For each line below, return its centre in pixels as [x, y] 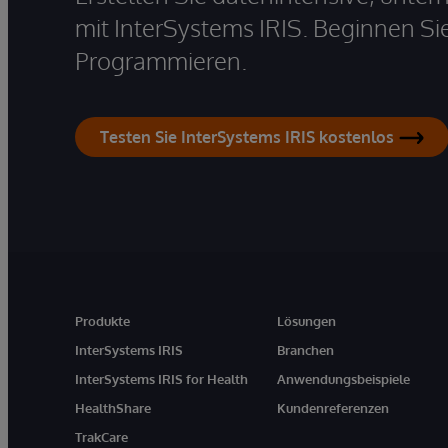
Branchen [306, 350]
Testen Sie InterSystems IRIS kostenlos [247, 137]
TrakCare [101, 437]
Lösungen [307, 321]
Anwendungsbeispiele [344, 379]
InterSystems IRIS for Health [161, 379]
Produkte [102, 321]
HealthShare [113, 408]
